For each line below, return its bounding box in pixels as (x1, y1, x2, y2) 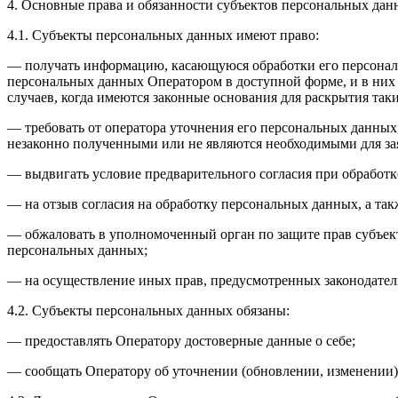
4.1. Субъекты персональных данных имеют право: (7, 28, 319, 44)
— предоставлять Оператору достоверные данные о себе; (7, 333, 355, 349)
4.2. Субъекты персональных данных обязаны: (7, 303, 290, 319)
